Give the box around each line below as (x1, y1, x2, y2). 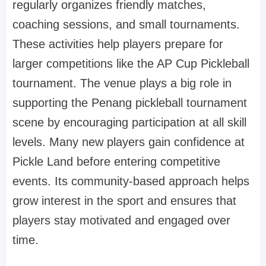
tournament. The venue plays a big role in (12, 77, 232, 90)
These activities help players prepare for (12, 37, 223, 51)
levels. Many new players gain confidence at (12, 135, 245, 149)
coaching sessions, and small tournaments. (12, 18, 240, 31)
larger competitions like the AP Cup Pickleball (12, 57, 249, 71)
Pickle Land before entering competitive (12, 155, 220, 169)
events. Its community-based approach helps (12, 175, 249, 188)
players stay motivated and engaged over (12, 214, 230, 227)
